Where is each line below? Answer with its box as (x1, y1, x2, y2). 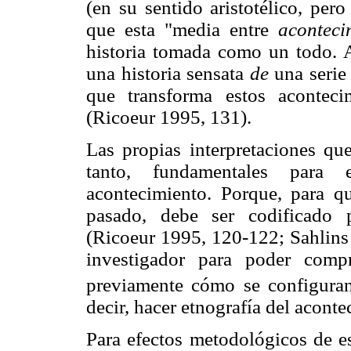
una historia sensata (86, 62, 250, 84)
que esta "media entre (86, 18, 278, 40)
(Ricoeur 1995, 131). (86, 106, 251, 128)
